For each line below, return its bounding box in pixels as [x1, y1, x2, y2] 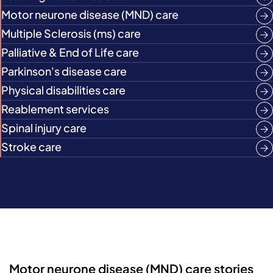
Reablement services [1, 102, 109, 116]
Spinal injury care [1, 121, 87, 135]
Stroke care [1, 140, 62, 154]
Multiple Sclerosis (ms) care [1, 26, 141, 40]
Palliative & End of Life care [1, 45, 139, 59]
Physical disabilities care [1, 83, 126, 97]
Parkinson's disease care [1, 64, 127, 78]
